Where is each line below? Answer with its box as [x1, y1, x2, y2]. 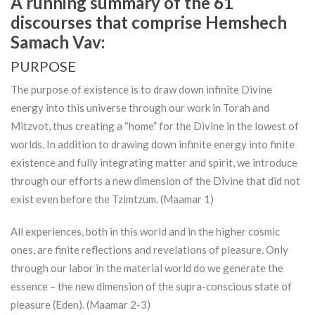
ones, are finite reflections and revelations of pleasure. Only [11, 243, 288, 257]
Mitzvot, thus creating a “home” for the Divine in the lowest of [11, 120, 299, 133]
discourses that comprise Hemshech [11, 12, 287, 33]
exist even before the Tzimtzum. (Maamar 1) [11, 193, 214, 206]
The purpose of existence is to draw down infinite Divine [11, 83, 272, 96]
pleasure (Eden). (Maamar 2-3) [11, 298, 150, 311]
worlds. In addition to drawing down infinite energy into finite [11, 138, 295, 151]
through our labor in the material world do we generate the [11, 262, 283, 275]
